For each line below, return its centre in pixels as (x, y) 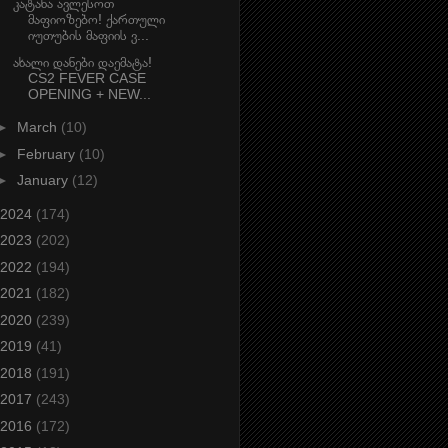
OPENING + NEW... (89, 93)
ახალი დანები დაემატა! (82, 61)
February (47, 153)
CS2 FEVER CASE (86, 77)
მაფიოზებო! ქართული (96, 19)
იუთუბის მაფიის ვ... (88, 35)
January (44, 180)
